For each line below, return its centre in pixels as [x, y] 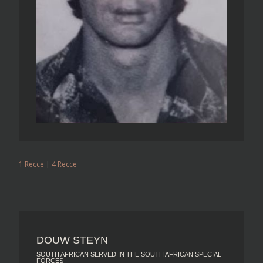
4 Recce [64, 164]
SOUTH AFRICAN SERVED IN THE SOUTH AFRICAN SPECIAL [129, 254]
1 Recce [31, 164]
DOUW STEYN [72, 240]
